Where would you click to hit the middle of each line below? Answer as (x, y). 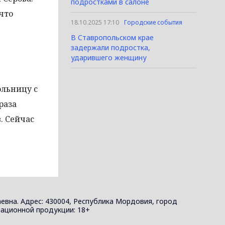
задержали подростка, (110, 47)
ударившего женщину (109, 58)
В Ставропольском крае (112, 37)
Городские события (153, 22)
